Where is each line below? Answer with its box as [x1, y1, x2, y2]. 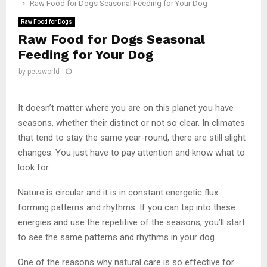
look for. [18, 162, 52, 173]
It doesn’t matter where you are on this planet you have [18, 102, 234, 113]
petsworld [27, 67, 60, 76]
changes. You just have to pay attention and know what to [18, 147, 245, 158]
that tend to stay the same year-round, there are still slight [18, 132, 246, 143]
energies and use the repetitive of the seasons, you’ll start [18, 216, 245, 228]
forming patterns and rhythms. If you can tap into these [18, 201, 235, 213]
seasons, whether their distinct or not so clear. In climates [18, 117, 245, 128]
